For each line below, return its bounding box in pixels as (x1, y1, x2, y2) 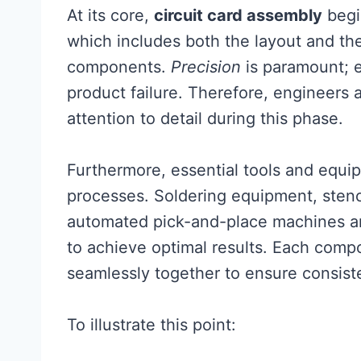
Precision (171, 57, 241, 77)
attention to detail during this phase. (67, 109, 343, 128)
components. (67, 57, 171, 77)
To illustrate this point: (67, 315, 236, 334)
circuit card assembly (154, 6, 322, 25)
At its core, (67, 6, 154, 25)
